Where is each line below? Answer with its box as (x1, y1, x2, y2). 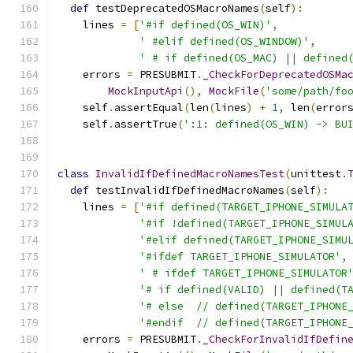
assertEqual (114, 101, 184, 114)
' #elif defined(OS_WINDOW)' (139, 35, 310, 48)
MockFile (209, 84, 259, 98)
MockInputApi (108, 84, 184, 98)
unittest (291, 167, 341, 180)
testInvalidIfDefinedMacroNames (89, 184, 284, 197)
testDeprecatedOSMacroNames (89, 2, 259, 15)
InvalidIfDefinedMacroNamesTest (95, 167, 284, 180)
